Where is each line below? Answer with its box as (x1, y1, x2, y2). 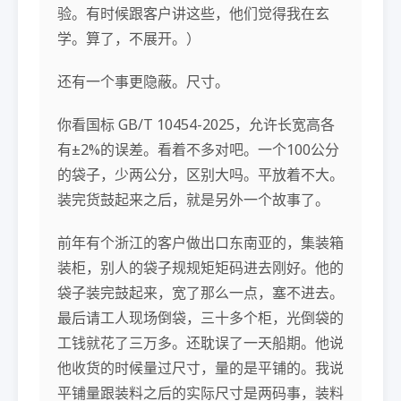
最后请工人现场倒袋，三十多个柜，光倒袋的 (57, 307, 344, 328)
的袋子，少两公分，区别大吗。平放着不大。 (57, 164, 344, 184)
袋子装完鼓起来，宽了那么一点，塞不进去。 (57, 282, 344, 303)
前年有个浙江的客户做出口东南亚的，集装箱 (57, 232, 344, 252)
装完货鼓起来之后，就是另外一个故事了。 (57, 189, 329, 209)
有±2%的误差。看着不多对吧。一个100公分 (57, 139, 339, 159)
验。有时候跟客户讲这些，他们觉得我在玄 (57, 3, 329, 23)
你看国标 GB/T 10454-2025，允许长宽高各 (57, 114, 335, 134)
